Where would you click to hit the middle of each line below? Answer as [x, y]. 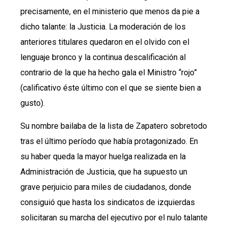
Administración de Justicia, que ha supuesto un [104, 172]
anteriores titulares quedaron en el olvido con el [105, 42]
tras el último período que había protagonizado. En [109, 141]
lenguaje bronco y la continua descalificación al [103, 58]
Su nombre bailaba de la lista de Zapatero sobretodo [114, 126]
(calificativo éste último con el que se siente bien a [111, 88]
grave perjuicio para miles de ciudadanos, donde [106, 187]
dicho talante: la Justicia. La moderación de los [103, 27]
